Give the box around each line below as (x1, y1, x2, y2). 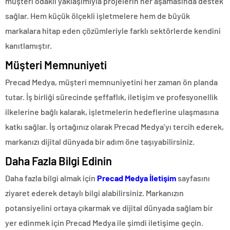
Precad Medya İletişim (97, 173, 176, 183)
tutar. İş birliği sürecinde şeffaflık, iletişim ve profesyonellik (5, 92, 218, 102)
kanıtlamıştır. (5, 41, 52, 51)
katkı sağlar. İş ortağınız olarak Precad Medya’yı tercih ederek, (5, 122, 224, 132)
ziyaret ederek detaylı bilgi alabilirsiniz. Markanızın (5, 188, 184, 198)
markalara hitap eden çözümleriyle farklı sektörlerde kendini (5, 26, 221, 36)
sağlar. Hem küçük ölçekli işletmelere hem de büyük (5, 11, 190, 21)
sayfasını (176, 173, 210, 183)
